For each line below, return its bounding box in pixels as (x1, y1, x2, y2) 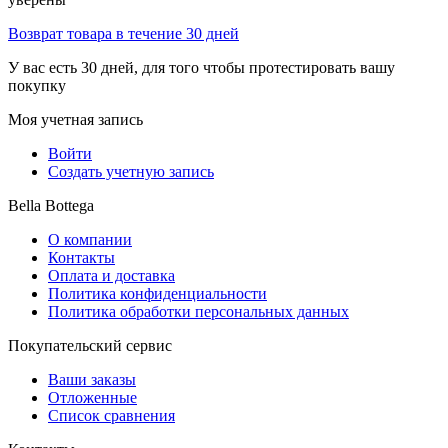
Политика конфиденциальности (48, 285, 267, 303)
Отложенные (48, 389, 137, 407)
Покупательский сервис (8, 337, 172, 355)
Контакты (48, 249, 115, 267)
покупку (8, 77, 66, 95)
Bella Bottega (8, 197, 94, 215)
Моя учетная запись (8, 111, 143, 129)
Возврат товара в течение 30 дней (8, 25, 239, 43)
